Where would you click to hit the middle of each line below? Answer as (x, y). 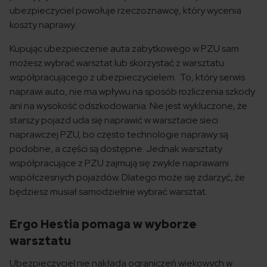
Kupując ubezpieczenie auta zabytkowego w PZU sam (124, 49)
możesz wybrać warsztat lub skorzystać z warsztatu (117, 63)
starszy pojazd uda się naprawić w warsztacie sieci (114, 120)
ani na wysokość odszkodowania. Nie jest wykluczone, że (128, 106)
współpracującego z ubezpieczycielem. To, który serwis (127, 77)
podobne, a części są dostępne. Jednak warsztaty (116, 149)
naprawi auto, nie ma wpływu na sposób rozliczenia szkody (132, 92)
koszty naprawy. (45, 25)
